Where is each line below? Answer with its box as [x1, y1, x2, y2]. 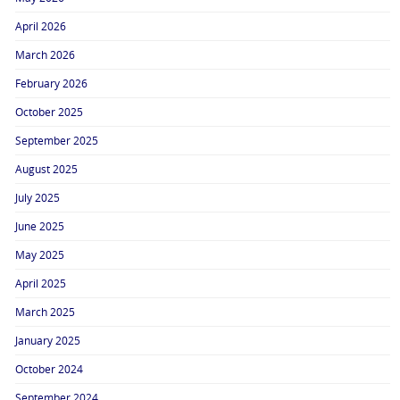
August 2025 [15, 162, 79, 177]
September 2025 [15, 133, 99, 148]
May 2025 [15, 247, 65, 262]
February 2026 [15, 76, 88, 91]
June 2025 [15, 219, 65, 234]
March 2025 [15, 304, 76, 320]
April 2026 [15, 19, 67, 34]
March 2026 [15, 47, 76, 62]
